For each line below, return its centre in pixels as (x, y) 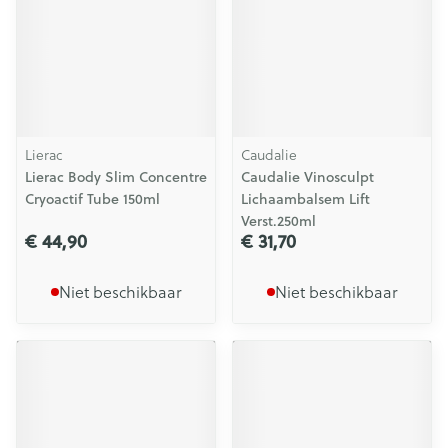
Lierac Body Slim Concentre (116, 177)
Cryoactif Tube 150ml (92, 199)
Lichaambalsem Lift (305, 199)
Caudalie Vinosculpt (307, 177)
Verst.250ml (278, 221)
